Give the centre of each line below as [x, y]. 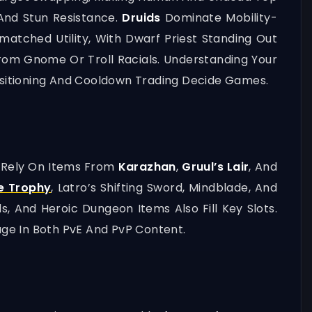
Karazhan [147, 167]
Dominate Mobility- [221, 18]
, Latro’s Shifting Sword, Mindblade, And [164, 188]
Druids [143, 18]
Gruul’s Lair [216, 167]
